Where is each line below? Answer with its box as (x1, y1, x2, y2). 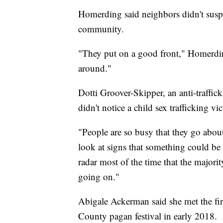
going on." (78, 170, 119, 183)
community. (78, 22, 124, 35)
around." (78, 62, 111, 75)
